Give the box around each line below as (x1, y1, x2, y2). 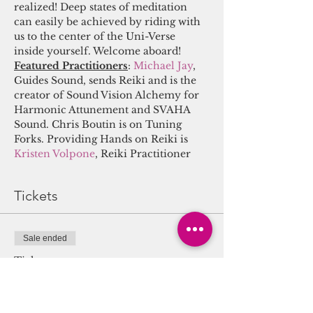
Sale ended (23, 233, 67, 243)
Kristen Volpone (14, 147, 95, 160)
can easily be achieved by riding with (14, 15, 203, 28)
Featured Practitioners (14, 59, 128, 72)
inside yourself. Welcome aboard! (14, 45, 184, 57)
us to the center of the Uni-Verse (14, 30, 178, 43)
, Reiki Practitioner (95, 147, 191, 160)
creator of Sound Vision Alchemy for (14, 89, 202, 101)
